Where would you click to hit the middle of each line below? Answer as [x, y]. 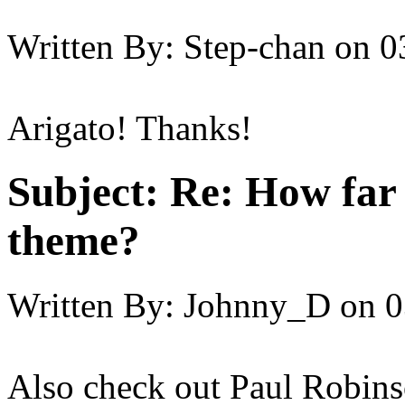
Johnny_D [257, 305]
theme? [74, 241]
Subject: [83, 192]
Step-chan [254, 46]
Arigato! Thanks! [130, 127]
